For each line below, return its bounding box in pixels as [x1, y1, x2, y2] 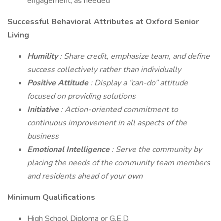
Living [7, 30, 29, 40]
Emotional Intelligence [27, 144, 111, 155]
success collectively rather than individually [27, 64, 181, 75]
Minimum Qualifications [7, 192, 95, 203]
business [27, 131, 59, 142]
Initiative [27, 104, 61, 115]
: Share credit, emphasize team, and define [60, 51, 210, 62]
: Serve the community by [111, 144, 202, 155]
